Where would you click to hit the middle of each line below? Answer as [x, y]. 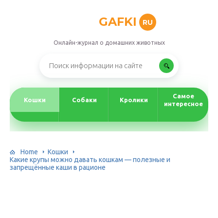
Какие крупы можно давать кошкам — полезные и [90, 160]
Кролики [134, 100]
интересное [183, 104]
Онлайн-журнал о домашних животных [109, 43]
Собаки [84, 100]
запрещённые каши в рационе [58, 167]
